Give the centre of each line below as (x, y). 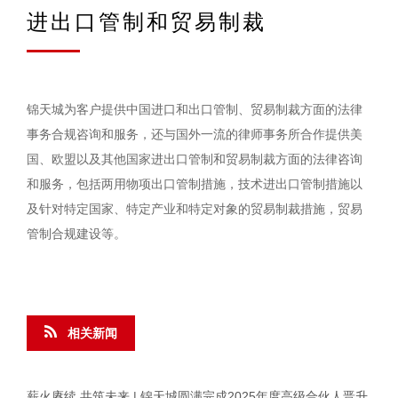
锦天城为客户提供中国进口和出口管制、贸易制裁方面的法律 (195, 109)
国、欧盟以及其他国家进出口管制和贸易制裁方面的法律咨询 (195, 159)
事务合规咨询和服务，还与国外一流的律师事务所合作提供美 (195, 134)
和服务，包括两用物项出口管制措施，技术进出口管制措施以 (195, 184)
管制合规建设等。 (76, 234)
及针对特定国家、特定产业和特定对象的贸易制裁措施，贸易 (195, 209)
